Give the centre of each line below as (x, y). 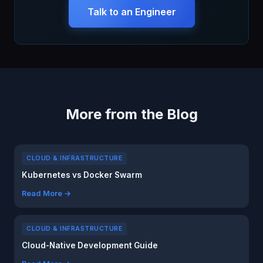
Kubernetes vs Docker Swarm (82, 175)
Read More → (46, 193)
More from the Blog (131, 114)
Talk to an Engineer (131, 12)
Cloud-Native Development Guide (90, 245)
